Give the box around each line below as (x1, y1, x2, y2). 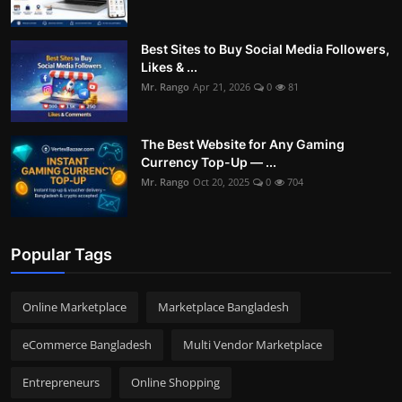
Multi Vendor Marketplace (183, 336, 322, 354)
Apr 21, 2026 (193, 80, 250, 94)
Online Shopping (131, 374, 220, 391)
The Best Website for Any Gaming (141, 136, 345, 153)
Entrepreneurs (22, 374, 100, 391)
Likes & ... (141, 59, 197, 75)
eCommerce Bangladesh (22, 336, 152, 354)
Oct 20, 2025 (193, 175, 249, 189)
